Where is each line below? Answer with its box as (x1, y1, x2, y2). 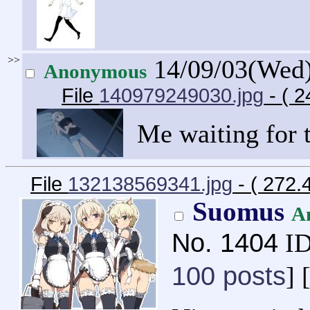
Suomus (192, 196, 291, 227)
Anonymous (44, 60, 147, 82)
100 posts (172, 260, 286, 291)
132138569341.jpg (68, 172, 232, 195)
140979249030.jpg (99, 84, 264, 107)
